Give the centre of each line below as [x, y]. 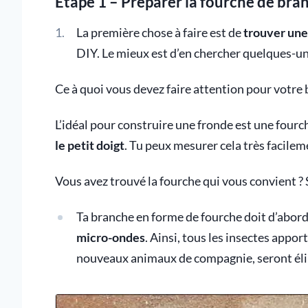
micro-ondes [110, 238]
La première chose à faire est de [159, 33]
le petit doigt [90, 146]
